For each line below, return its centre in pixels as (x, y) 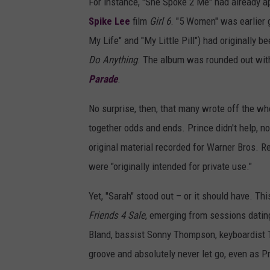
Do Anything (113, 60)
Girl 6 (160, 21)
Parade (103, 79)
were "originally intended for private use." (170, 167)
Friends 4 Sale (117, 215)
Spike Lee (109, 21)
